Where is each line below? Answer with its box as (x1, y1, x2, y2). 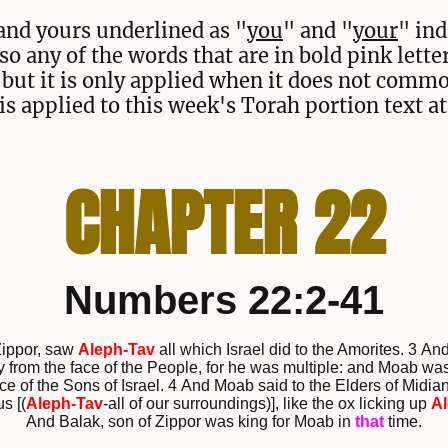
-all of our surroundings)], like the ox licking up (102, 395, 431, 413)
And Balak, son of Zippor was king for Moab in (26, 413, 351, 431)
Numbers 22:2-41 (64, 278, 384, 323)
